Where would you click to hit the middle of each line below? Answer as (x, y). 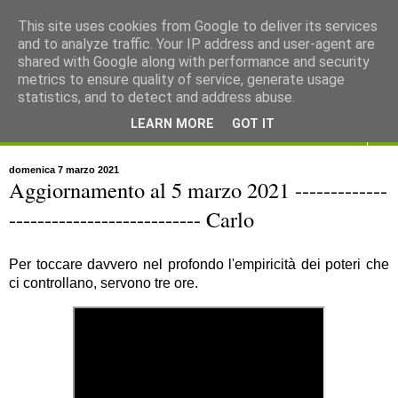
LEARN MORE (172, 124)
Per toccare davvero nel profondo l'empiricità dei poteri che (199, 264)
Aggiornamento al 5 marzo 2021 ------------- (198, 189)
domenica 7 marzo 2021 (64, 169)
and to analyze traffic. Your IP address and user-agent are (196, 44)
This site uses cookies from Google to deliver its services (198, 26)
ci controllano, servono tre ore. (103, 283)
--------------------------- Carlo (131, 219)
